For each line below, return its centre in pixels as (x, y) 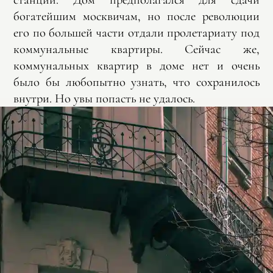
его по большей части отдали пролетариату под (136, 32)
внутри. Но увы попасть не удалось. (105, 98)
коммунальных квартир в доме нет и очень (136, 65)
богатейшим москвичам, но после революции (136, 16)
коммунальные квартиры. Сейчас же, (136, 49)
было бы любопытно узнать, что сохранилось (136, 82)
